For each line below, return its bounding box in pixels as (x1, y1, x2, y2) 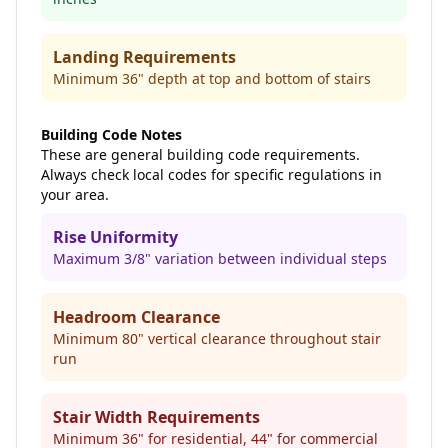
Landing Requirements (53, 46, 236, 68)
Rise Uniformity (53, 226, 178, 248)
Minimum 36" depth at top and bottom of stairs (53, 69, 371, 88)
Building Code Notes (41, 125, 182, 144)
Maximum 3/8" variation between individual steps (53, 249, 387, 268)
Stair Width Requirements (53, 406, 260, 428)
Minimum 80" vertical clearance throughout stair (53, 329, 381, 348)
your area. (41, 185, 109, 204)
